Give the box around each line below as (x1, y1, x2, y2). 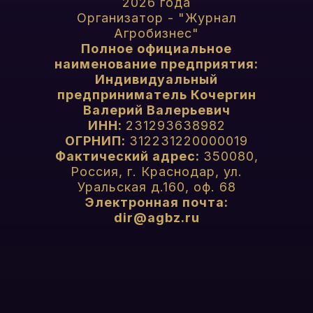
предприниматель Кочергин (57, 87, 256, 102)
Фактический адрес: (54, 149, 203, 163)
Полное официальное (81, 41, 232, 56)
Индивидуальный (95, 72, 218, 87)
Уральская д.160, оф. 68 (77, 180, 236, 194)
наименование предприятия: (54, 57, 259, 71)
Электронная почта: (85, 195, 228, 210)
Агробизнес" (114, 26, 199, 41)
